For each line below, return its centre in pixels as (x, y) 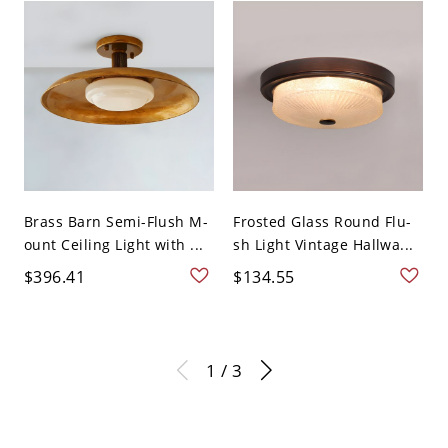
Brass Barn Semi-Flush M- (116, 222)
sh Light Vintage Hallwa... (323, 245)
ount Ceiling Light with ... (113, 245)
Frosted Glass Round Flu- (322, 222)
